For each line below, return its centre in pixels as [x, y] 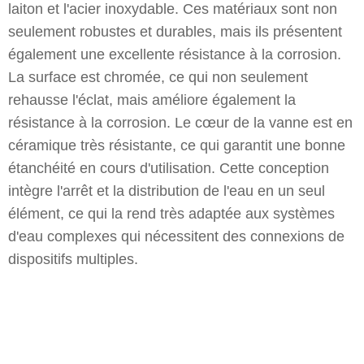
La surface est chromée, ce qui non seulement [158, 77]
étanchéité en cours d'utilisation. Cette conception [169, 168]
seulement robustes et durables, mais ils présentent [175, 32]
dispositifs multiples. [73, 259]
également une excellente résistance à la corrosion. [175, 54]
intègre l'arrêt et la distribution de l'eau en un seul [167, 191]
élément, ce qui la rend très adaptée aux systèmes [171, 214]
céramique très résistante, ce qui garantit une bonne [177, 145]
